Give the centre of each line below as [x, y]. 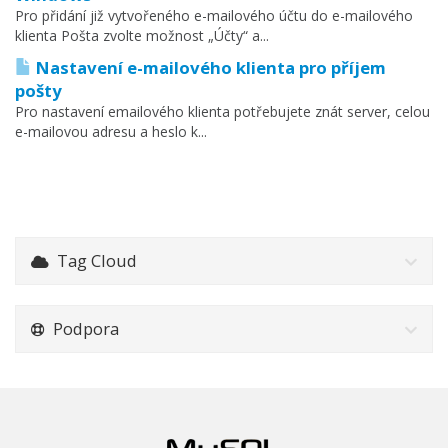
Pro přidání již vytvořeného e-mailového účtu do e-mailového [214, 15]
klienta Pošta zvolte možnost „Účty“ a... [142, 35]
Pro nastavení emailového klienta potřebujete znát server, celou [222, 111]
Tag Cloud [93, 260]
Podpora [82, 328]
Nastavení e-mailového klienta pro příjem [209, 67]
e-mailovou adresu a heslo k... [111, 131]
